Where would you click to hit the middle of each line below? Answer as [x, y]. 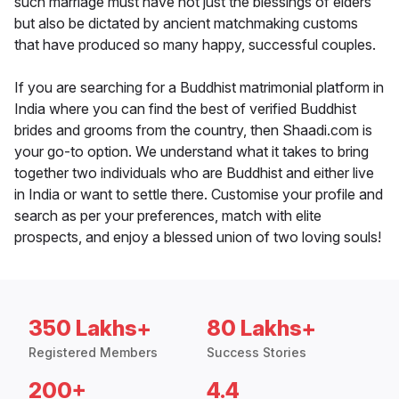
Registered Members [93, 353]
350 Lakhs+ [90, 329]
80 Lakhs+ [261, 329]
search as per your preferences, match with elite [168, 216]
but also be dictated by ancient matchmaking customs [186, 24]
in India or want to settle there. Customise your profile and [199, 195]
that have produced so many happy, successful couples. [195, 45]
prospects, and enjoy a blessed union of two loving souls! [198, 237]
